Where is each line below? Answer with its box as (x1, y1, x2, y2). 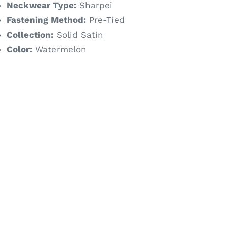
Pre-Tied (85, 15, 125, 25)
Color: (6, 44, 32, 54)
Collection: (6, 30, 53, 40)
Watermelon (32, 44, 87, 54)
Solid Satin (53, 30, 103, 40)
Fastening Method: (6, 15, 86, 25)
